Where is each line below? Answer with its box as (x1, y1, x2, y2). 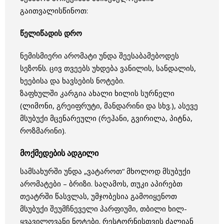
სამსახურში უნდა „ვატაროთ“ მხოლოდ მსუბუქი (20, 166, 190, 176)
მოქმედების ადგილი (20, 147, 98, 158)
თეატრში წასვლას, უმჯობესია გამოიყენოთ (20, 191, 177, 201)
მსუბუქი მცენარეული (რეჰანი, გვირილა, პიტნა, (20, 112, 192, 123)
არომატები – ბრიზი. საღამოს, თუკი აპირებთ (20, 178, 182, 189)
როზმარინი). (20, 125, 66, 135)
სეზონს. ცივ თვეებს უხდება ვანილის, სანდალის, (20, 62, 196, 73)
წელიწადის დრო (20, 27, 82, 38)
